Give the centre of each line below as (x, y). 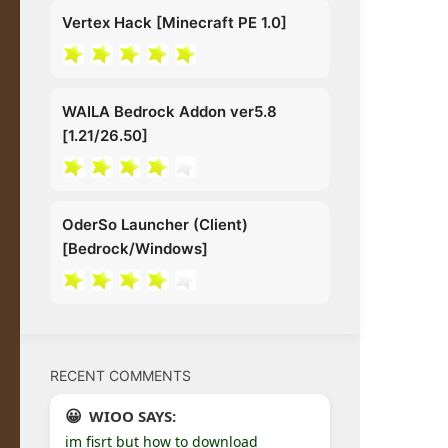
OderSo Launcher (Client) (155, 224)
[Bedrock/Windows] (135, 248)
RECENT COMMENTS (120, 375)
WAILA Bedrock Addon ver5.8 (169, 111)
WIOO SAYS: (132, 415)
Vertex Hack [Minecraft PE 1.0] (174, 22)
